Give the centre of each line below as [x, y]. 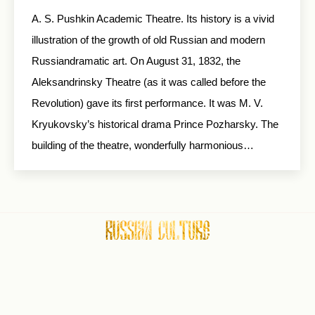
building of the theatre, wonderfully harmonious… [143, 145]
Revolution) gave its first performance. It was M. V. [147, 103]
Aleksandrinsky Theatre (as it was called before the [149, 82]
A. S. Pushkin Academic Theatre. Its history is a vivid [153, 19]
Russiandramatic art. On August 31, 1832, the [136, 61]
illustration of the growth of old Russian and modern [148, 40]
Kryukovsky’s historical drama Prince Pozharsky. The [155, 124]
